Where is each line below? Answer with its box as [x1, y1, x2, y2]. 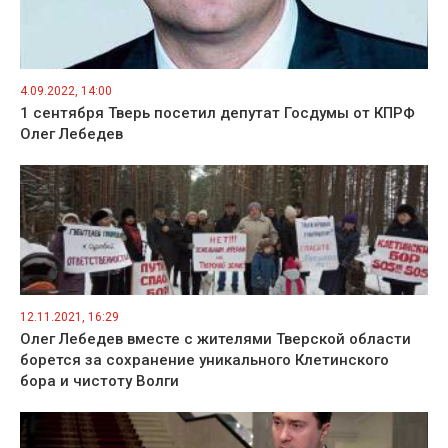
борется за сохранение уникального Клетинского [20, 350, 389, 369]
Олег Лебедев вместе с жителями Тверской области [20, 329, 411, 348]
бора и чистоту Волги [20, 371, 179, 390]
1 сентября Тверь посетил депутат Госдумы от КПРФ [20, 103, 415, 122]
